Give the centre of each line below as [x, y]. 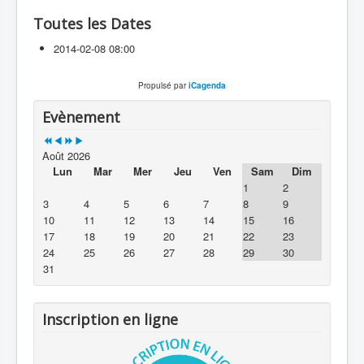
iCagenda [207, 86]
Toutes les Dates [92, 24]
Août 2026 [66, 156]
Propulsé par [163, 86]
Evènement [81, 117]
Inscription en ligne [110, 320]
